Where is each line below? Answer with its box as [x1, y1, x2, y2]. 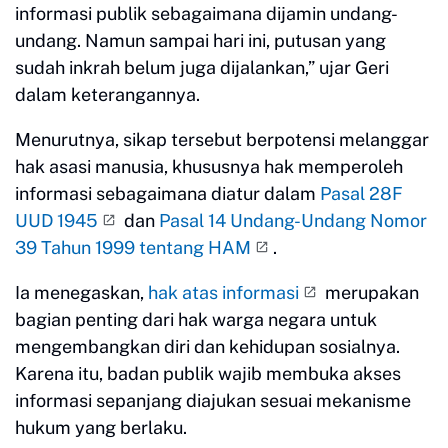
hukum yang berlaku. [15, 416, 187, 438]
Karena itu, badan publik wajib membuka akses [15, 362, 401, 384]
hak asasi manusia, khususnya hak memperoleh [15, 155, 403, 177]
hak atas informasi [148, 281, 299, 303]
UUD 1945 [15, 209, 98, 231]
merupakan [321, 281, 419, 303]
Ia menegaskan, [15, 281, 148, 303]
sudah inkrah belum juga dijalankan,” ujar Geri [15, 56, 389, 78]
